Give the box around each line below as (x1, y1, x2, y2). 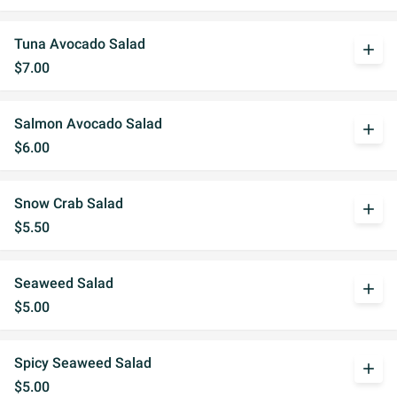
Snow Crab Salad (14, 195, 123, 212)
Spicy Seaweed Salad (14, 354, 152, 371)
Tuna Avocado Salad (14, 35, 145, 52)
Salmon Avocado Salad (14, 115, 162, 132)
